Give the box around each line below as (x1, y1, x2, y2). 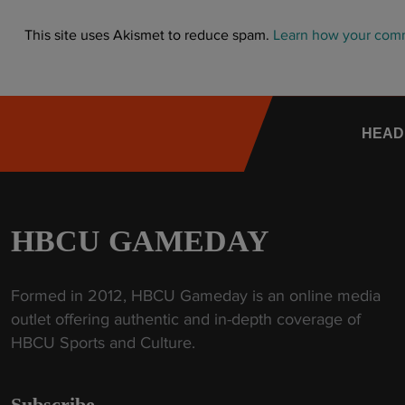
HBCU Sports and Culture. (11, 333, 195, 353)
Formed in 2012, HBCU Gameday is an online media (11, 286, 381, 306)
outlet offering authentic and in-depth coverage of (11, 309, 361, 330)
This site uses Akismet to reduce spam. (24, 26, 273, 45)
